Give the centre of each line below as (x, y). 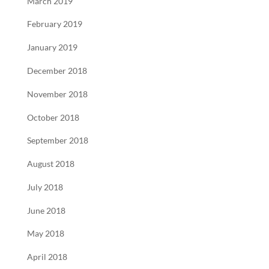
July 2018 (45, 187)
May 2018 (45, 234)
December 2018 (57, 71)
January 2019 (52, 48)
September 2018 (57, 141)
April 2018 (47, 257)
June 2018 (46, 210)
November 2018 (57, 94)
